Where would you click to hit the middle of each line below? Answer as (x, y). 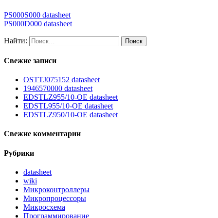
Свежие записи (30, 60)
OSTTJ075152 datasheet (62, 80)
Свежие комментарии (42, 134)
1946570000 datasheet (58, 89)
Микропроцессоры (55, 199)
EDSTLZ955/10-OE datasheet (71, 97)
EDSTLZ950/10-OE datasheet (71, 115)
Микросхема (44, 207)
